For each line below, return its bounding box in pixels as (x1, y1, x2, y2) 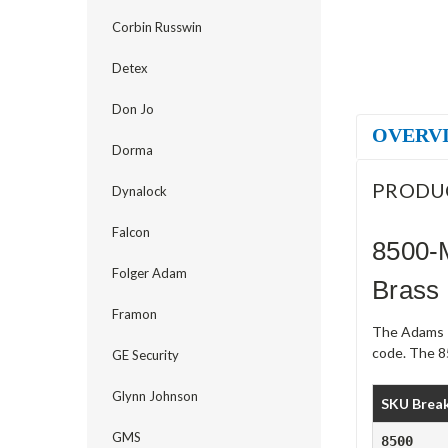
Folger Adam (112, 265, 187, 281)
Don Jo (112, 101, 154, 117)
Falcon (112, 224, 150, 240)
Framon (112, 306, 157, 322)
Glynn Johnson (112, 388, 198, 404)
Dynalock (112, 183, 167, 199)
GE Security (112, 347, 179, 363)
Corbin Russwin (112, 19, 202, 35)
